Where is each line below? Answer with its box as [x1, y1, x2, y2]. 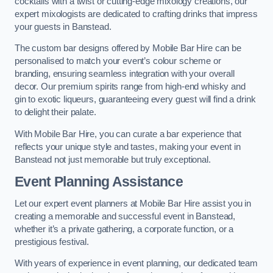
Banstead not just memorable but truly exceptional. [15, 154, 211, 165]
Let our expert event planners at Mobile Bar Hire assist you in [15, 198, 251, 208]
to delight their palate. [15, 107, 96, 118]
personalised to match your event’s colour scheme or [15, 56, 221, 66]
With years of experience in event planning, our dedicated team [15, 258, 258, 269]
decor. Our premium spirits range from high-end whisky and [15, 82, 246, 92]
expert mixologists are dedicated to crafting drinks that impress [15, 9, 258, 19]
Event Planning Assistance [15, 174, 183, 190]
